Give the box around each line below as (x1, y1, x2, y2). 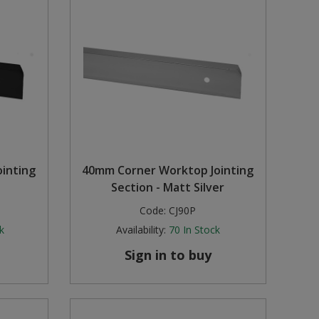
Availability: (115, 223, 166, 237)
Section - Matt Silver (111, 179, 225, 196)
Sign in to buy (124, 246, 211, 264)
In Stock (182, 223, 220, 237)
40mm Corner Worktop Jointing (82, 162, 254, 179)
